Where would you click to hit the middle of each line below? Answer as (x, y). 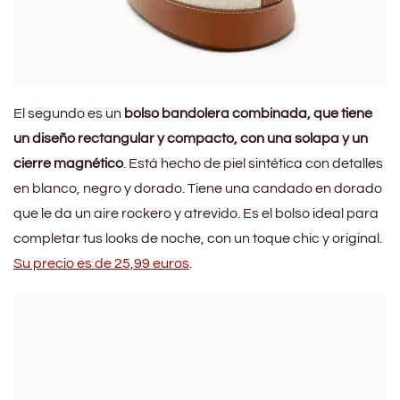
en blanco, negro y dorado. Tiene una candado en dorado (198, 189)
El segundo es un (69, 114)
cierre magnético (68, 164)
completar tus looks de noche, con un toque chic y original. (198, 239)
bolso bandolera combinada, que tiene (248, 114)
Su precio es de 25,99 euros (101, 264)
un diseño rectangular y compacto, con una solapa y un (191, 139)
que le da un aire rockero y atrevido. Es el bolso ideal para (196, 214)
